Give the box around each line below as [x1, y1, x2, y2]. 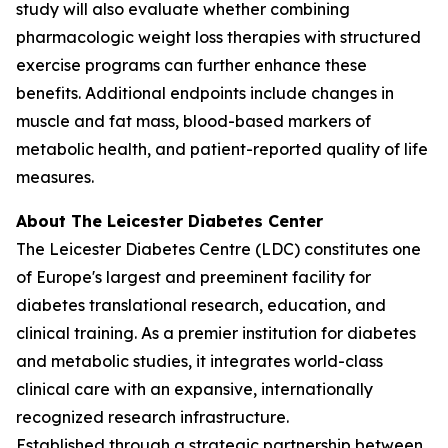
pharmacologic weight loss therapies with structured [16, 27, 421, 47]
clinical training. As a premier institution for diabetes [16, 323, 416, 343]
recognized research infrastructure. [16, 407, 289, 427]
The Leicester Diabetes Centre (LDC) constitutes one [16, 239, 421, 259]
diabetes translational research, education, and [16, 295, 386, 315]
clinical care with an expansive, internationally [16, 379, 373, 399]
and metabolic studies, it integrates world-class [16, 351, 383, 371]
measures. [16, 167, 94, 187]
